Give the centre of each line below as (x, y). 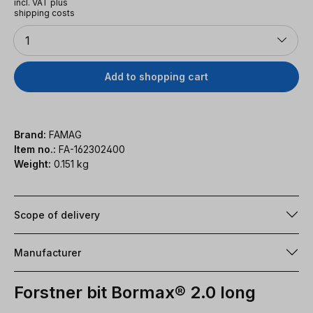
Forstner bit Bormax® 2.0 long (135, 292)
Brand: (30, 134)
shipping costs (44, 13)
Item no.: (36, 149)
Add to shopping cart (156, 76)
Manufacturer (48, 252)
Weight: (32, 163)
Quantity (30, 29)
